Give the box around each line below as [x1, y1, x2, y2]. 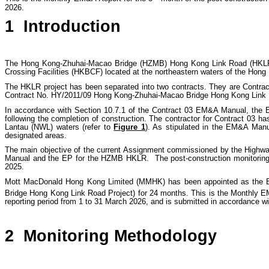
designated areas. [5, 130, 67, 140]
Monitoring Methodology [23, 226, 217, 245]
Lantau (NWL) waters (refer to [5, 122, 114, 131]
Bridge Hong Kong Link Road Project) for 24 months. [5, 189, 189, 198]
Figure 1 [113, 122, 145, 131]
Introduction [23, 17, 121, 36]
